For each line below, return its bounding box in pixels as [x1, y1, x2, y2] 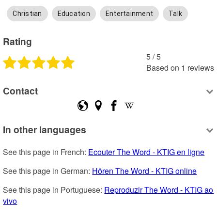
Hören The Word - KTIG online [92, 165, 197, 177]
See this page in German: [3, 165, 93, 177]
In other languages [3, 122, 87, 136]
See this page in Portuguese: [3, 184, 105, 196]
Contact [3, 84, 38, 98]
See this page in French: [3, 146, 89, 158]
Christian [13, 10, 42, 18]
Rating [3, 34, 32, 48]
